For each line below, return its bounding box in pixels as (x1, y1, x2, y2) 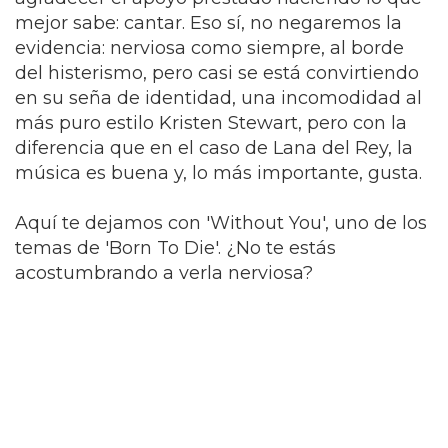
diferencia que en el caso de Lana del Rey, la (15, 137, 413, 160)
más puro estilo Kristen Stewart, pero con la (15, 112, 407, 135)
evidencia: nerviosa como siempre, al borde (15, 37, 404, 60)
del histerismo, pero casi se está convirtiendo (15, 62, 419, 85)
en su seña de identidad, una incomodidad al (15, 87, 422, 110)
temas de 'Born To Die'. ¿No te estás (15, 237, 336, 260)
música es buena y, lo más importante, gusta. (15, 162, 422, 185)
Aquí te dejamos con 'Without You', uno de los (15, 212, 427, 235)
